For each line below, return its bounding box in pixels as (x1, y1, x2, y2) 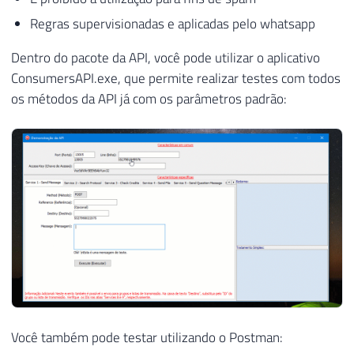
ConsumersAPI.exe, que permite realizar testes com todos (11, 67, 341, 88)
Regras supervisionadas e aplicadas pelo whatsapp (29, 13, 315, 34)
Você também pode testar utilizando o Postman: (11, 326, 283, 348)
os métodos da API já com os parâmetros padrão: (11, 88, 287, 109)
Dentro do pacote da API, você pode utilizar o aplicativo (11, 47, 320, 68)
